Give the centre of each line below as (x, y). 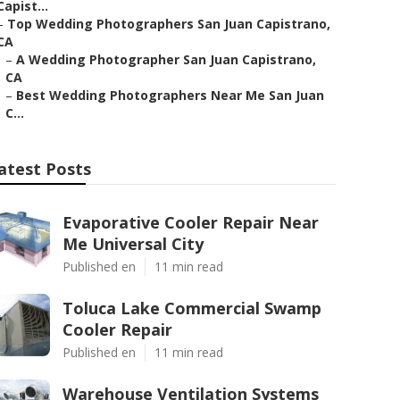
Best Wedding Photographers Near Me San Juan (170, 95)
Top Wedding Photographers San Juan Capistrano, (169, 24)
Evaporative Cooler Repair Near (191, 222)
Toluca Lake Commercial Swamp (192, 308)
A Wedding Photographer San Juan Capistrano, (166, 59)
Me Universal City (133, 244)
